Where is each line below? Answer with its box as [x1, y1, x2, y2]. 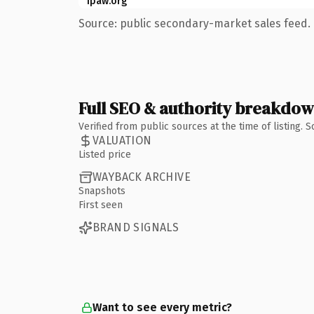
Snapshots [78, 184, 125, 197]
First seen [78, 198, 123, 211]
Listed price [78, 148, 131, 161]
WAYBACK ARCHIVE [93, 170, 191, 184]
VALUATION [93, 134, 152, 147]
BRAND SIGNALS [93, 221, 179, 234]
